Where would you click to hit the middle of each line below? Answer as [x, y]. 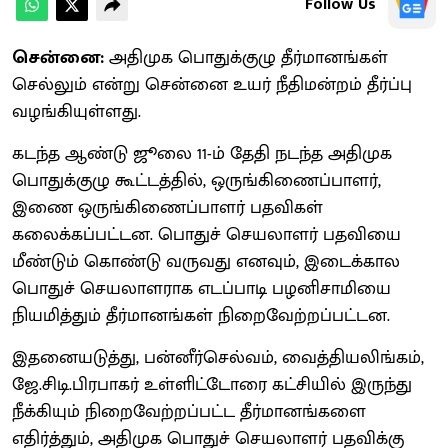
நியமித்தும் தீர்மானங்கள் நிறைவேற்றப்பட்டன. [201, 315]
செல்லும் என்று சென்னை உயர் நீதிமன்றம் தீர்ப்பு [212, 84]
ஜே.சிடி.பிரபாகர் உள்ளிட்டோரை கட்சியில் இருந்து [212, 384]
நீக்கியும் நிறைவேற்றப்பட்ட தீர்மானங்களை [189, 411]
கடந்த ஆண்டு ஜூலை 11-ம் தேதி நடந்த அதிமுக [202, 153]
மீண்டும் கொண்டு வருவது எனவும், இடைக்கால [206, 261]
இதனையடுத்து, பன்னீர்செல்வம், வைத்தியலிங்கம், [218, 357]
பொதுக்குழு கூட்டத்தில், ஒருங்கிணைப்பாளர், [196, 180]
